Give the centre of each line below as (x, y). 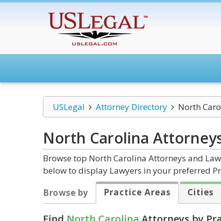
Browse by (66, 193)
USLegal (69, 107)
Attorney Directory (131, 107)
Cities (200, 192)
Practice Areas (137, 192)
